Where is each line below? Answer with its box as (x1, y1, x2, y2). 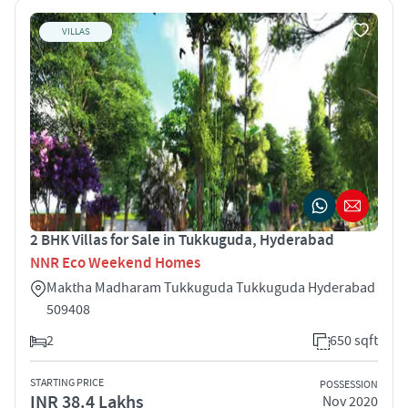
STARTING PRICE (30, 375, 104, 390)
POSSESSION (320, 378, 378, 393)
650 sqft (330, 331, 378, 350)
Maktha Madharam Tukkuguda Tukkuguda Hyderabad (46, 278, 375, 297)
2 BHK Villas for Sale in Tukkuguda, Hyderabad (30, 229, 334, 250)
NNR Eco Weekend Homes (30, 252, 200, 273)
